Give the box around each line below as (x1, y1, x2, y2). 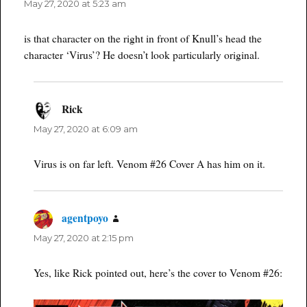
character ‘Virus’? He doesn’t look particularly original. (24, 47, 260, 62)
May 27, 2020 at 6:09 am (33, 123, 138, 135)
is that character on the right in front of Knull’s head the (24, 31, 262, 45)
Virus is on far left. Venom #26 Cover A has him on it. (33, 157, 265, 171)
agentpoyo (62, 210, 109, 226)
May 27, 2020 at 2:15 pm (33, 232, 134, 244)
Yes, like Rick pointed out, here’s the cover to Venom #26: (33, 266, 282, 280)
